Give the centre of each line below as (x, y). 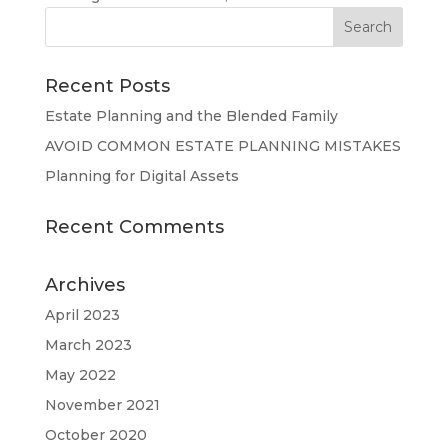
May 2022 (80, 374)
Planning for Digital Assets (141, 175)
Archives (84, 284)
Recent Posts (107, 85)
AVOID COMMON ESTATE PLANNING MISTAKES (222, 145)
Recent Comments (134, 226)
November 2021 (102, 404)
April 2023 (82, 314)
